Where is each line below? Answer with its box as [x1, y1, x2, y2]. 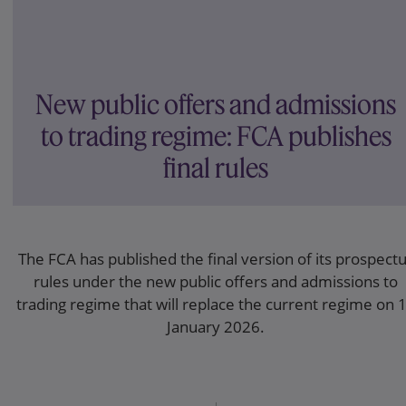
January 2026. [167, 316, 265, 338]
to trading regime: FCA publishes [40, 120, 391, 154]
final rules [163, 151, 268, 186]
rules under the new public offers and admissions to [34, 271, 398, 293]
